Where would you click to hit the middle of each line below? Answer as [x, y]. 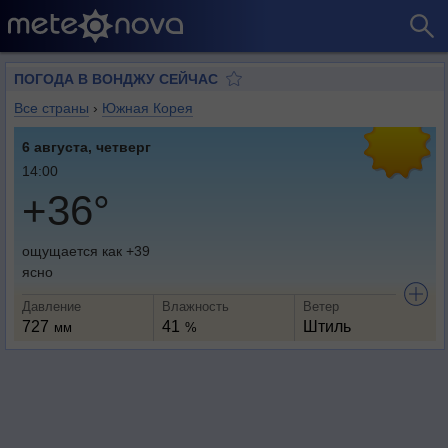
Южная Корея [147, 108]
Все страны [51, 108]
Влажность [196, 306]
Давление [51, 306]
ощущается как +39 [86, 251]
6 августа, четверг [86, 147]
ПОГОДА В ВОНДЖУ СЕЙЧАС [116, 79]
